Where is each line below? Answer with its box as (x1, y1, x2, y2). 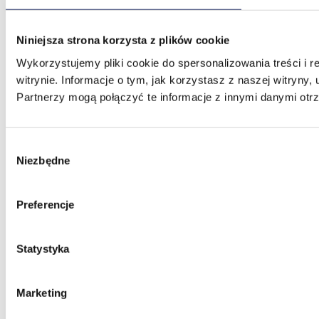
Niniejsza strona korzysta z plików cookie (16, 33, 230, 46)
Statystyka (16, 242, 69, 255)
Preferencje (16, 198, 75, 211)
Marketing (16, 286, 67, 299)
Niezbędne (16, 154, 70, 167)
